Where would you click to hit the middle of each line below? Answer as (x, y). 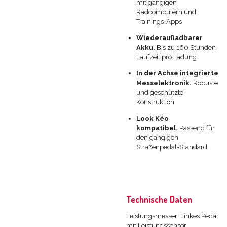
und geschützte (160, 92)
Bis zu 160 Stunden (186, 47)
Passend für (197, 128)
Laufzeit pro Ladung (166, 57)
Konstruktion (155, 102)
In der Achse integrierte (177, 73)
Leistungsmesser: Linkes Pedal (172, 216)
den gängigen (157, 137)
